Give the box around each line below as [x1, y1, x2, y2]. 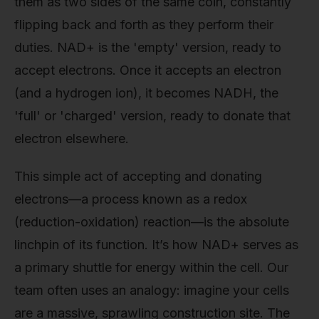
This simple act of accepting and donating [14, 169, 262, 184]
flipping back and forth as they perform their [14, 16, 273, 32]
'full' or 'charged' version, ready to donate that [14, 108, 291, 123]
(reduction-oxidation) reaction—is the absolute [14, 214, 289, 230]
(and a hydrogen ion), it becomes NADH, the [14, 85, 278, 100]
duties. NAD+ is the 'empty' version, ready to [14, 39, 281, 55]
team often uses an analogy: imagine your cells [14, 283, 289, 298]
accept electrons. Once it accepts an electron [14, 62, 281, 78]
